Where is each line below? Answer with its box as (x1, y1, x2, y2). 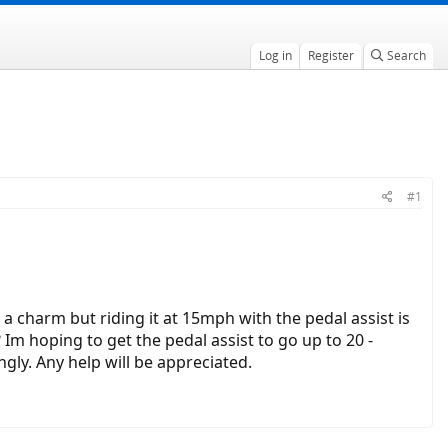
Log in (258, 47, 292, 64)
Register (307, 47, 354, 64)
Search (386, 47, 426, 64)
